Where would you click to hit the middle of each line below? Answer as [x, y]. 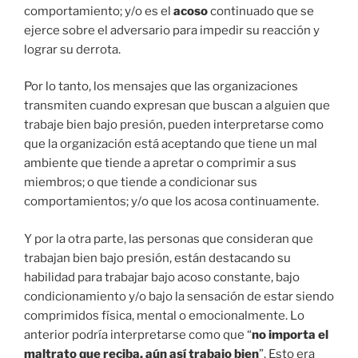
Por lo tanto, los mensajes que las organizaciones [161, 87]
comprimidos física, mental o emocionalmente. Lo [164, 315]
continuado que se [262, 11]
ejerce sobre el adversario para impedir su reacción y [172, 30]
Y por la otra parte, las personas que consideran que [169, 239]
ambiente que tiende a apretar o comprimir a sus [160, 163]
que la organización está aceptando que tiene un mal [171, 144]
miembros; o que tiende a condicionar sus [141, 183]
